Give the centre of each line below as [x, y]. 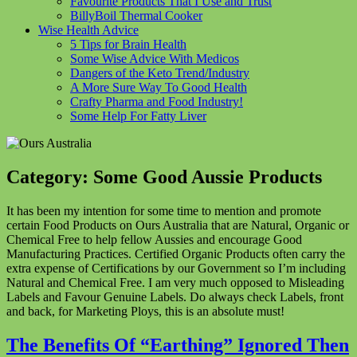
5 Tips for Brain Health [128, 44]
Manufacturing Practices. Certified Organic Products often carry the [176, 253]
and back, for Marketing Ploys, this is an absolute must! [145, 311]
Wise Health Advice [88, 29]
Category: [50, 177]
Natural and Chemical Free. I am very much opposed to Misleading [175, 282]
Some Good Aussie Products [208, 177]
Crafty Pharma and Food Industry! [157, 101]
